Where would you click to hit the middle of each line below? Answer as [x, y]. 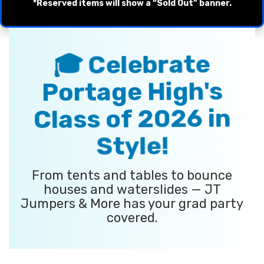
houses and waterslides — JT [132, 189]
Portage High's [132, 92]
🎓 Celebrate [132, 65]
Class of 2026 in [132, 119]
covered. [132, 218]
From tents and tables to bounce [132, 175]
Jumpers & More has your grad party [132, 204]
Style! [132, 146]
